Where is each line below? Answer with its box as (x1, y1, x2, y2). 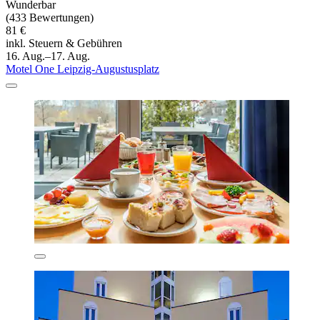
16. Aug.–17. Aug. (6, 50, 90, 63)
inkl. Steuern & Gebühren (6, 37, 122, 50)
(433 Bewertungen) (6, 11, 94, 24)
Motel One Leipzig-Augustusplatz (6, 63, 159, 76)
